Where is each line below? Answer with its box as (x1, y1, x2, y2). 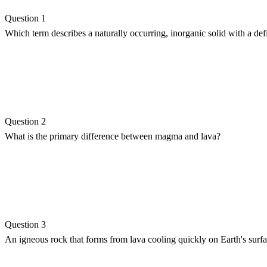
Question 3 (5, 219, 46, 229)
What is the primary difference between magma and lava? (5, 131, 221, 141)
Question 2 (5, 116, 46, 126)
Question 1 (5, 13, 46, 23)
